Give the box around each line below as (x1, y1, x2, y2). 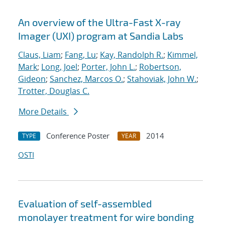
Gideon (18, 73, 46, 85)
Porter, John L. (81, 61, 135, 73)
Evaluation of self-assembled (18, 197, 152, 210)
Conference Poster (46, 131, 109, 141)
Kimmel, (167, 49, 198, 61)
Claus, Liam (18, 49, 61, 61)
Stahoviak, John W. (127, 73, 196, 85)
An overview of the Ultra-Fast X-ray (18, 16, 181, 29)
